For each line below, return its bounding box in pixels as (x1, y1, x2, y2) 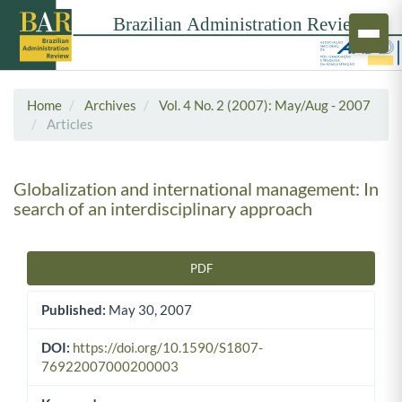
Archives (84, 96, 136, 113)
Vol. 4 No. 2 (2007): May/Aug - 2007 (159, 96, 371, 113)
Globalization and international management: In (13, 177, 379, 199)
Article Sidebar (26, 266, 130, 286)
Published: (41, 301, 106, 319)
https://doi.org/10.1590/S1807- (73, 339, 263, 356)
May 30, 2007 (106, 301, 192, 319)
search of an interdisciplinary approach (13, 197, 312, 219)
